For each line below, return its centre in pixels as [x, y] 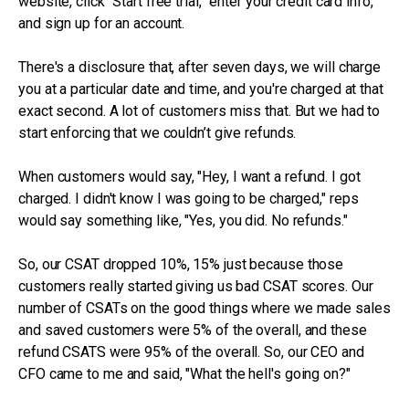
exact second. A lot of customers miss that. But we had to [199, 111]
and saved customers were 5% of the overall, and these [193, 330]
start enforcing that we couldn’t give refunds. [157, 133]
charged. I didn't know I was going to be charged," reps [189, 199]
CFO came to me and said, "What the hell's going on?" [184, 374]
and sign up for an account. [102, 23]
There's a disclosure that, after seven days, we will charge [200, 67]
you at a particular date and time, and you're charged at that [201, 89]
